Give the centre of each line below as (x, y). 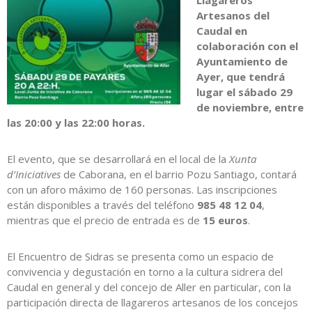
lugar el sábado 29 (244, 92)
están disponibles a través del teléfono (102, 205)
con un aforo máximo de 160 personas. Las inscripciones (142, 190)
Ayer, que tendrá (240, 77)
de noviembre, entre (250, 108)
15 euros (225, 220)
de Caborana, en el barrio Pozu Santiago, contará (179, 174)
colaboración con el (247, 46)
